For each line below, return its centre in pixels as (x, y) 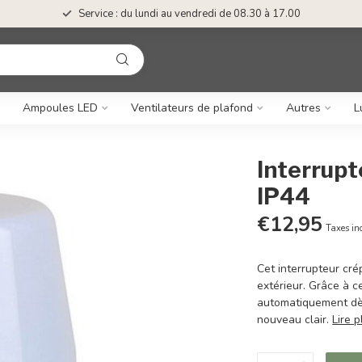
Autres (303, 108)
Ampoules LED (60, 108)
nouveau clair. (295, 320)
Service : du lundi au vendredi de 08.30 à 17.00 (189, 14)
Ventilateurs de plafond (192, 108)
